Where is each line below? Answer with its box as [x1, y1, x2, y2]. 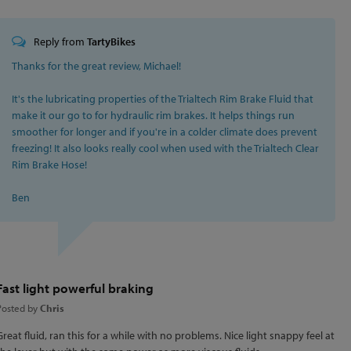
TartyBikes [87, 34, 136, 49]
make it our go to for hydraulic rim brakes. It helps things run [12, 108, 295, 122]
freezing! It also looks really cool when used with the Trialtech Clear [12, 141, 320, 155]
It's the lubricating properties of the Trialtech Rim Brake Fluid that [12, 92, 314, 106]
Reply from [34, 34, 88, 49]
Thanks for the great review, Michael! [12, 59, 182, 73]
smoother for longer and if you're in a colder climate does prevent [12, 125, 318, 139]
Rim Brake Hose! [12, 157, 88, 172]
